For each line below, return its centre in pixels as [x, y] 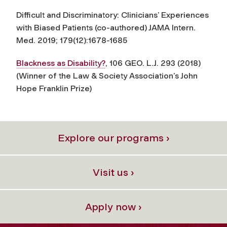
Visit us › [113, 172]
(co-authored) [121, 27]
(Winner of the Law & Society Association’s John [107, 75]
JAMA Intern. [171, 27]
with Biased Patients [55, 27]
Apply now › [113, 206]
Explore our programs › [113, 138]
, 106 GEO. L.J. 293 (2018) [153, 63]
